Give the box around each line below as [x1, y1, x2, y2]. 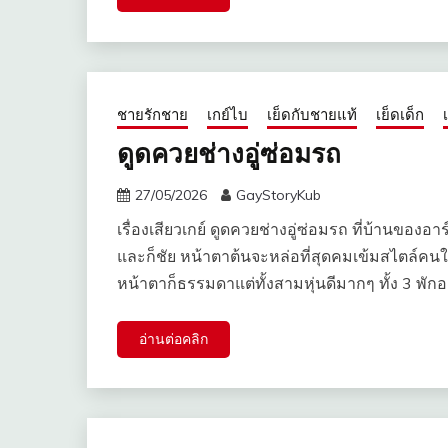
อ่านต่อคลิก [139, 330, 208, 349]
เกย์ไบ [207, 105, 248, 125]
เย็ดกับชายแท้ [267, 105, 357, 125]
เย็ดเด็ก [376, 105, 424, 125]
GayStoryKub [236, 186, 321, 205]
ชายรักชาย [117, 105, 188, 125]
